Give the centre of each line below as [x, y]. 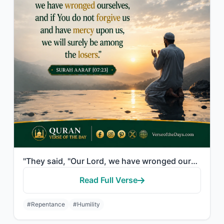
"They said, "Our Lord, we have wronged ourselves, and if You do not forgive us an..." [194, 161]
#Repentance [46, 204]
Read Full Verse [108, 180]
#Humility [86, 204]
